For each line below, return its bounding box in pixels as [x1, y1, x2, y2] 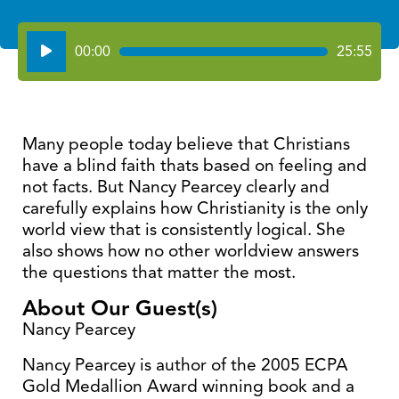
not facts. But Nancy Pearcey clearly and [22, 175, 330, 198]
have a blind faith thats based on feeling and [22, 154, 367, 176]
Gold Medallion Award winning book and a [22, 375, 354, 397]
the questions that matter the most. [22, 261, 296, 283]
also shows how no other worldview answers [22, 240, 359, 262]
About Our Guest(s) [22, 294, 217, 322]
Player [26, 52, 68, 72]
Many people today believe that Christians [22, 133, 350, 155]
